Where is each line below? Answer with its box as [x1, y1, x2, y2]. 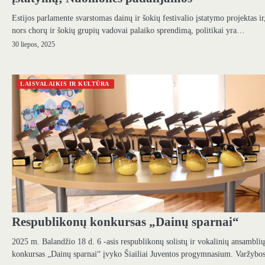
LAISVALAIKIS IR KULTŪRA [20, 80, 109, 87]
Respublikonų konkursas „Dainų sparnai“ [12, 215, 239, 230]
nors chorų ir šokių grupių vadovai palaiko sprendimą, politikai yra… [12, 25, 245, 35]
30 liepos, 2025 [12, 41, 55, 49]
